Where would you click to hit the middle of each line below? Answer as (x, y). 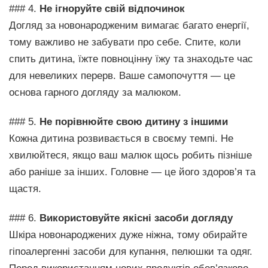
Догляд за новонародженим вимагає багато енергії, (129, 25)
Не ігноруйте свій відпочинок (112, 8)
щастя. (25, 188)
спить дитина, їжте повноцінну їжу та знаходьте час (131, 59)
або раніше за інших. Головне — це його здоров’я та (132, 172)
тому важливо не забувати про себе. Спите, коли (125, 42)
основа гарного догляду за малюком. (95, 92)
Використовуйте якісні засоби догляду (136, 218)
